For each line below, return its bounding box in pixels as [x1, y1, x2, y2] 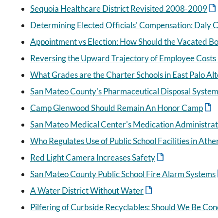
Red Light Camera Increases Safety [30, 152, 155, 163]
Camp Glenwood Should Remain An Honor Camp [30, 103, 203, 113]
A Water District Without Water [30, 185, 144, 196]
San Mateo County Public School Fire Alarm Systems [30, 169, 216, 179]
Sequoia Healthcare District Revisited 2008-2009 [30, 3, 207, 14]
